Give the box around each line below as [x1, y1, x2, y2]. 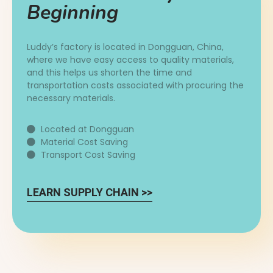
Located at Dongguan [40, 122, 134, 135]
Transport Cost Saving [40, 148, 135, 161]
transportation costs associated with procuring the [27, 79, 244, 91]
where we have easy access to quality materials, [27, 53, 234, 66]
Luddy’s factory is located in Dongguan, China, [27, 40, 224, 53]
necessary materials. [27, 91, 115, 104]
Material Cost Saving [40, 135, 128, 148]
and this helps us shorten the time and [27, 66, 192, 79]
